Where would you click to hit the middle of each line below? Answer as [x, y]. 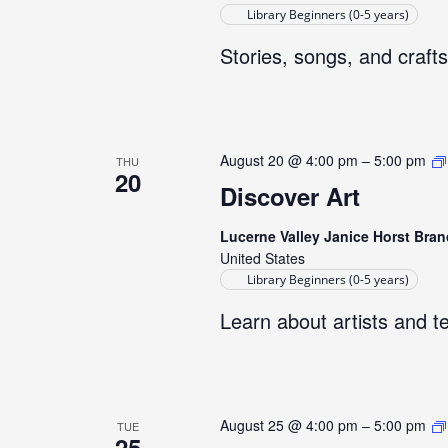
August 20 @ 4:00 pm [288, 160]
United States [262, 258]
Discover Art [289, 196]
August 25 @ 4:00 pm [288, 425]
